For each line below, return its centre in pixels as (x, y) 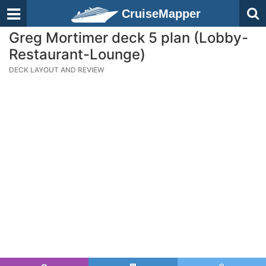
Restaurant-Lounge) (77, 54)
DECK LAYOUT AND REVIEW (57, 70)
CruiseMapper (161, 14)
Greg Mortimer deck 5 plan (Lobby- (129, 38)
